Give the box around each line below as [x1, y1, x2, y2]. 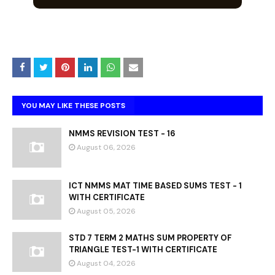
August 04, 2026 [77, 258, 136, 268]
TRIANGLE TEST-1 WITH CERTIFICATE [69, 244, 217, 255]
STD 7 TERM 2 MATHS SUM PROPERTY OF [69, 233, 231, 243]
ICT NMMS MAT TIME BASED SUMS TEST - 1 [69, 180, 242, 191]
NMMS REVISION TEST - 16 [69, 128, 176, 139]
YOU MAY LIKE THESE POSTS [21, 101, 125, 110]
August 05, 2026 [77, 206, 136, 216]
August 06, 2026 [77, 142, 136, 152]
